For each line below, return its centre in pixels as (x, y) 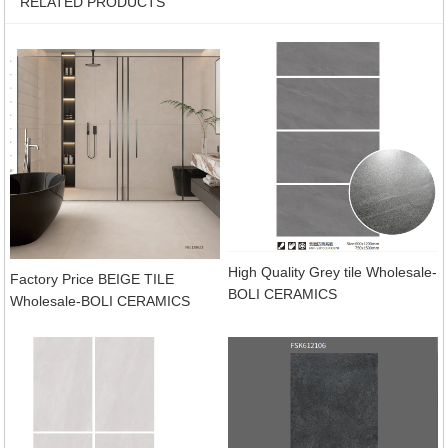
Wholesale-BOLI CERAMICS (99, 300)
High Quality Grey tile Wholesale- (333, 271)
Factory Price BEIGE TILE (91, 278)
